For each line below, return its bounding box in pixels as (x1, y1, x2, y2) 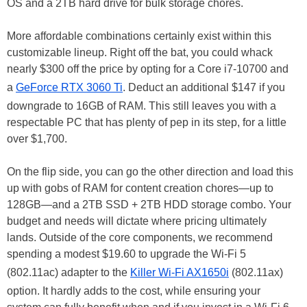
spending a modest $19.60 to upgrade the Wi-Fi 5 (7, 247, 246, 260)
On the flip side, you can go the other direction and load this (7, 165, 293, 177)
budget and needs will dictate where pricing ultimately (7, 214, 267, 227)
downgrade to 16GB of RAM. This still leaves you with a (7, 99, 276, 112)
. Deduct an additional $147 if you (123, 81, 285, 93)
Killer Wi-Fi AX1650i (130, 266, 229, 278)
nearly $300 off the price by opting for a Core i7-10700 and (7, 62, 288, 75)
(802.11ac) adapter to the (7, 266, 130, 278)
